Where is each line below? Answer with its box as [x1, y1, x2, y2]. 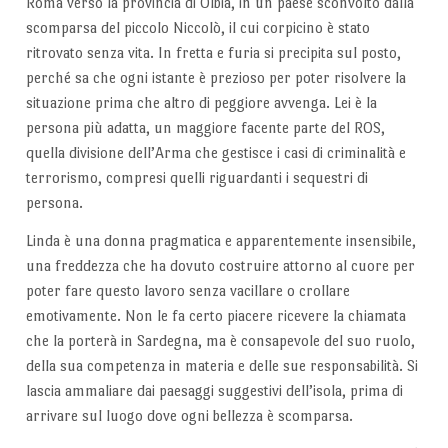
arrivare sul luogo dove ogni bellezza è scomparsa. [25, 406, 353, 424]
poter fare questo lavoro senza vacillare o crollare [25, 281, 350, 299]
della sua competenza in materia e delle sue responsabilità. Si [25, 356, 418, 374]
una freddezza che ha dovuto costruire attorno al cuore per [25, 256, 415, 274]
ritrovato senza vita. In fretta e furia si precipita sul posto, [25, 44, 401, 62]
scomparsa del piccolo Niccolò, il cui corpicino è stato [25, 19, 370, 37]
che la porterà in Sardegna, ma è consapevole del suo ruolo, [25, 331, 415, 349]
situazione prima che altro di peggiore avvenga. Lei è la [25, 94, 377, 112]
